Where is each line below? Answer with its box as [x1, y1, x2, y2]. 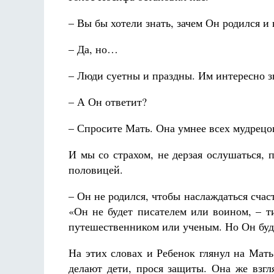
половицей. [68, 162, 123, 177]
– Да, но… [68, 42, 118, 56]
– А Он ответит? [68, 94, 147, 109]
